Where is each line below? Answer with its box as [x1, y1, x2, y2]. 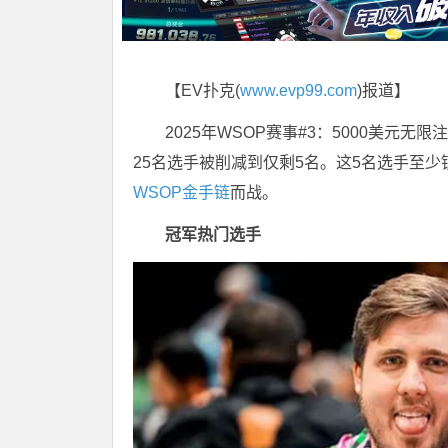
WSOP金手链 [133, 184, 230, 202]
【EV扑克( [165, 82, 240, 100]
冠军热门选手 [165, 226, 261, 244]
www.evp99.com [240, 82, 357, 100]
